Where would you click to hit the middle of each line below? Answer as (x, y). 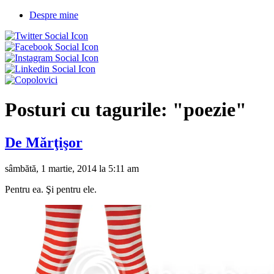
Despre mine (54, 15)
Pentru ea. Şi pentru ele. (51, 189)
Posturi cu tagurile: (89, 110)
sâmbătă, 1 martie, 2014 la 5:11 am (72, 168)
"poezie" (209, 110)
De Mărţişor (44, 142)
